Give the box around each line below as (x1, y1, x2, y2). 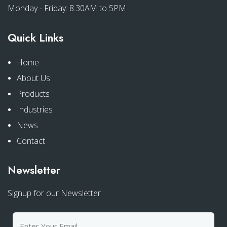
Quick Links (8, 30, 63, 46)
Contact (17, 135, 45, 147)
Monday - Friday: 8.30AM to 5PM (8, 3, 126, 14)
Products (17, 88, 50, 100)
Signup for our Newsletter (8, 187, 101, 199)
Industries (17, 104, 53, 116)
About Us (17, 72, 50, 84)
